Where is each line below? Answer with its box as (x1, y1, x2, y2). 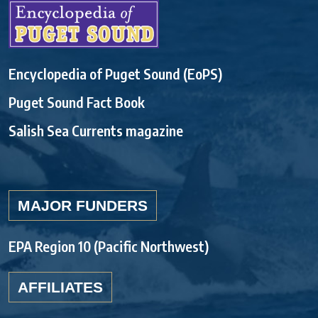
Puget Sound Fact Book (9, 92, 145, 111)
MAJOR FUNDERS (18, 197, 148, 214)
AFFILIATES (18, 278, 103, 295)
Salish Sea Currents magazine (9, 121, 183, 139)
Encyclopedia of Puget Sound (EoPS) (9, 64, 222, 82)
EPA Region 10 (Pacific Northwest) (9, 236, 209, 255)
